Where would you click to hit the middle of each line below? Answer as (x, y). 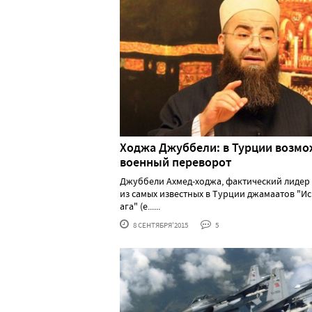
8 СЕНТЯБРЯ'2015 (160, 225)
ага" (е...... (140, 206)
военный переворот (176, 163)
